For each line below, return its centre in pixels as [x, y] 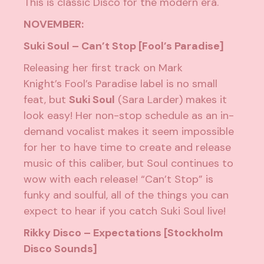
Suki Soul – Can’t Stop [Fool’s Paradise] [124, 46]
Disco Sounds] [61, 249]
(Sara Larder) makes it [171, 100]
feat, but [47, 100]
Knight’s [44, 84]
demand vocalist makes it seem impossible [129, 132]
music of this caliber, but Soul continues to [129, 164]
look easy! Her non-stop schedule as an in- [129, 116]
